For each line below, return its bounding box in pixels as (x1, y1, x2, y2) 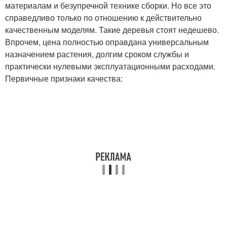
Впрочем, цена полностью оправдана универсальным (5, 36, 209, 48)
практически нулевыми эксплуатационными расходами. (5, 60, 215, 72)
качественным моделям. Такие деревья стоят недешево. (5, 24, 219, 35)
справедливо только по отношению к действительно (5, 12, 202, 23)
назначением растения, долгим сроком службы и (5, 48, 189, 60)
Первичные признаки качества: (5, 72, 123, 84)
